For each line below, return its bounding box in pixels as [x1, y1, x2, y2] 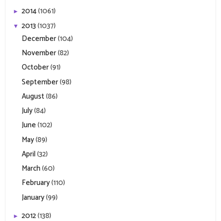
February [22, 177, 51, 189]
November [22, 47, 58, 60]
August [22, 90, 46, 103]
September [22, 75, 60, 88]
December [22, 32, 58, 45]
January [22, 191, 46, 204]
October [22, 61, 50, 74]
